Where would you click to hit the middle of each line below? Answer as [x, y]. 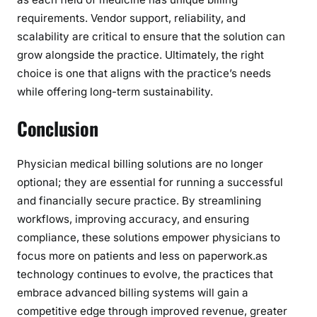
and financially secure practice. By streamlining [139, 201]
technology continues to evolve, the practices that [145, 275]
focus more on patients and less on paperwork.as [142, 256]
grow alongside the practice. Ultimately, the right [140, 54]
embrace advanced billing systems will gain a [133, 293]
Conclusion [60, 128]
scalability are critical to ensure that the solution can [151, 36]
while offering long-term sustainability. [115, 91]
